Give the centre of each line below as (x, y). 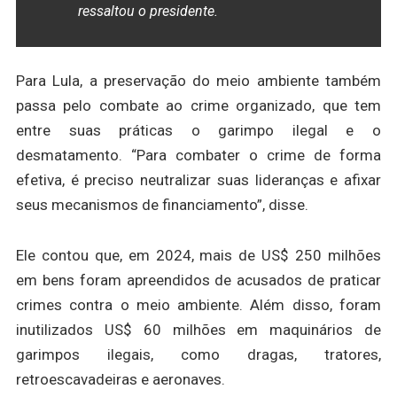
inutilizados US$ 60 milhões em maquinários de (198, 329)
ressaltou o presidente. (148, 11)
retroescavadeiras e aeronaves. (120, 379)
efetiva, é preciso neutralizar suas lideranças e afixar (198, 179)
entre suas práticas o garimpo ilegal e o (198, 130)
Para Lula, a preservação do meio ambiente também (198, 80)
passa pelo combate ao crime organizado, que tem (198, 105)
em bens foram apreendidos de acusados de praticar (198, 280)
